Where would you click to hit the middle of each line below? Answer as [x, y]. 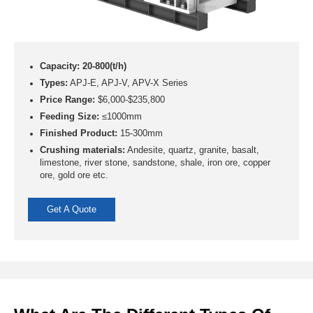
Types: [53, 83]
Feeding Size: [69, 117]
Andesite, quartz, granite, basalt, [192, 151]
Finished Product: [78, 134]
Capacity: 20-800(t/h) [83, 67]
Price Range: [67, 100]
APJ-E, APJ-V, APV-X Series [128, 83]
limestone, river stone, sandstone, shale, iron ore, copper [155, 163]
